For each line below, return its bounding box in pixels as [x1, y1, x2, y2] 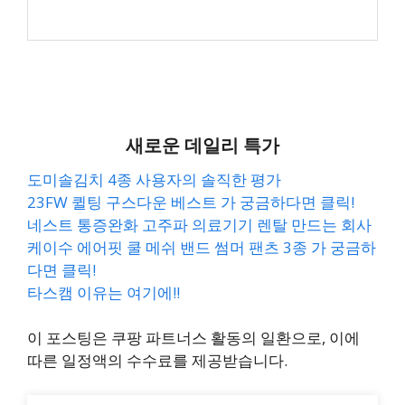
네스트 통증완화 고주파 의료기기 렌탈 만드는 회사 [27, 213, 372, 235]
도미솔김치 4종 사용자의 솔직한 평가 [27, 168, 281, 190]
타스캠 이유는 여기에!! [27, 281, 180, 303]
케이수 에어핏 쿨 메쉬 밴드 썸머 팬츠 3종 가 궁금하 [27, 236, 376, 258]
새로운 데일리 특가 [126, 132, 279, 157]
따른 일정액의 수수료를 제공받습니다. [27, 350, 287, 371]
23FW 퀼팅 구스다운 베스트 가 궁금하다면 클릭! [27, 191, 354, 212]
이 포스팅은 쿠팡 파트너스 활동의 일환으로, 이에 [27, 327, 360, 348]
